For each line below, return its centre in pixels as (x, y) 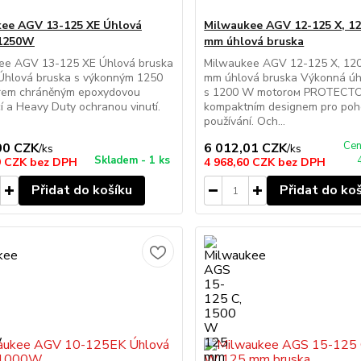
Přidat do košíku (81, 190)
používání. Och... (245, 121)
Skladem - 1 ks (133, 160)
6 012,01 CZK (246, 148)
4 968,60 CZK (241, 162)
